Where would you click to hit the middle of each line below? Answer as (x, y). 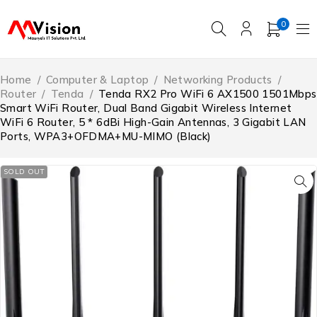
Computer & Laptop (97, 80)
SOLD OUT (24, 172)
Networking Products (218, 80)
